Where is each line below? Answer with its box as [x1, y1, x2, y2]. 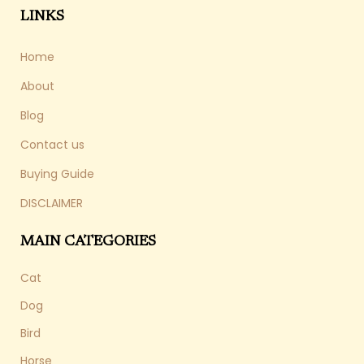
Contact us [20, 136, 84, 154]
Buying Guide [20, 166, 94, 183]
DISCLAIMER [20, 195, 83, 212]
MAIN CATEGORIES [20, 235, 156, 250]
